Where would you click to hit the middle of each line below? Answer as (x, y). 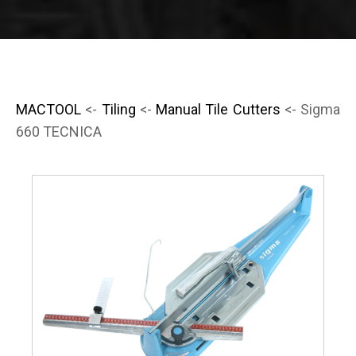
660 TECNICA (59, 131)
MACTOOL (48, 109)
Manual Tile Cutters (218, 109)
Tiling (118, 109)
